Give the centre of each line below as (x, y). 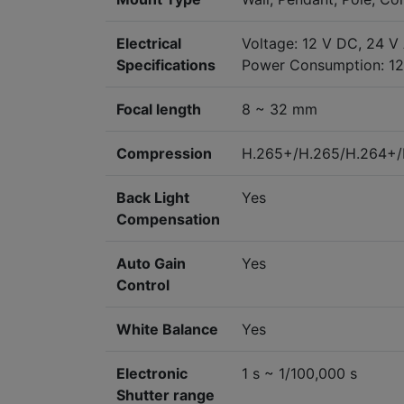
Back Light (153, 198)
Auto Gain (151, 264)
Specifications (166, 65)
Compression (164, 154)
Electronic (152, 374)
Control (143, 285)
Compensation (168, 220)
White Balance (167, 330)
